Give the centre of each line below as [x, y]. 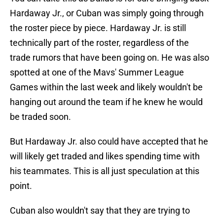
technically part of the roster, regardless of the [99, 43]
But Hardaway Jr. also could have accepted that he [109, 142]
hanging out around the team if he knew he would [106, 102]
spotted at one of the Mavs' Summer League [97, 73]
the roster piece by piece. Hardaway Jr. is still [98, 28]
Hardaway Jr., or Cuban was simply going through [107, 13]
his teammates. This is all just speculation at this [105, 171]
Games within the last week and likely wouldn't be [106, 87]
